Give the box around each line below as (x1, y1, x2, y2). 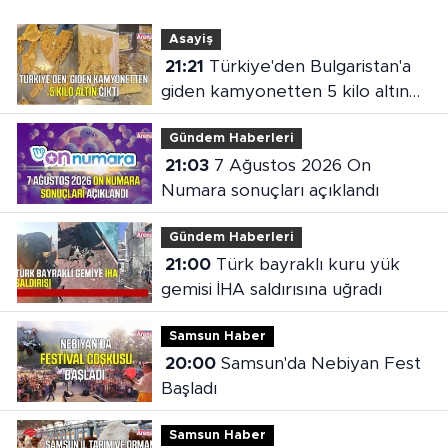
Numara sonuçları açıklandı (160, 182, 379, 200)
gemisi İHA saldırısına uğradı (160, 281, 382, 299)
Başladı (160, 380, 217, 398)
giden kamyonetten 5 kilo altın (160, 83, 409, 101)
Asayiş (168, 32, 213, 46)
